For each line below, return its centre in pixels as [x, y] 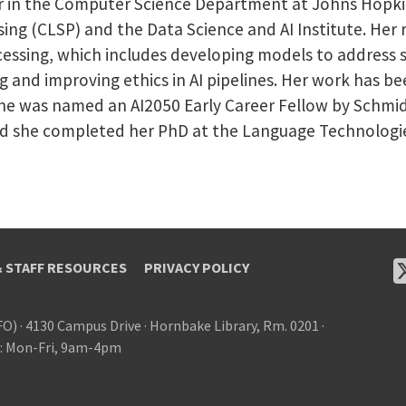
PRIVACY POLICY [197, 267]
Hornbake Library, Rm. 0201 [234, 325]
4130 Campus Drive [83, 325]
